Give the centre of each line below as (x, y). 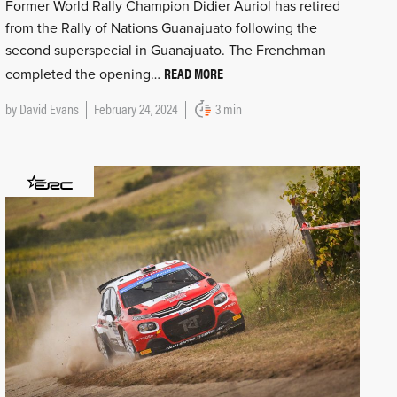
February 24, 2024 (136, 109)
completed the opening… (84, 75)
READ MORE (193, 74)
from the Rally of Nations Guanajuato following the (161, 29)
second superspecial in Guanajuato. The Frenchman (165, 51)
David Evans (49, 109)
